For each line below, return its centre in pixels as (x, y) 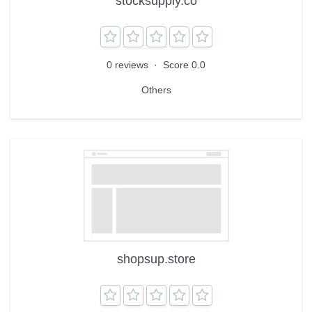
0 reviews (129, 65)
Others (156, 90)
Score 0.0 (184, 65)
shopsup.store (156, 259)
